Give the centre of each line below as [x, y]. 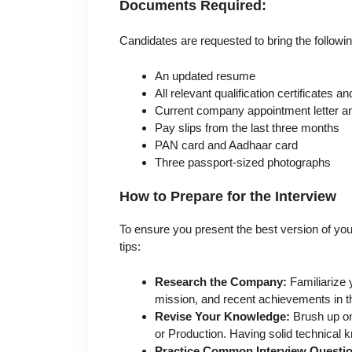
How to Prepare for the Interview [228, 197]
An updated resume [205, 75]
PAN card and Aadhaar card [226, 145]
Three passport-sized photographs [243, 162]
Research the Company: [221, 281]
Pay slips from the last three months [247, 127]
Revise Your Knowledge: [222, 316]
